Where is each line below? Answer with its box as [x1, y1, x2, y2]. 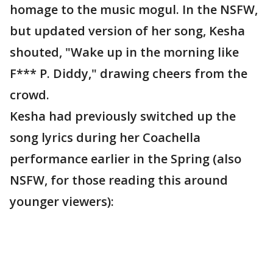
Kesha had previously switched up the [10, 108, 236, 124]
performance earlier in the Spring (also [10, 151, 241, 167]
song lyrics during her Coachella [10, 129, 200, 146]
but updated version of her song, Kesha [10, 23, 245, 39]
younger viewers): [10, 193, 114, 210]
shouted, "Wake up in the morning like [10, 44, 239, 60]
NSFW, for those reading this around [10, 172, 228, 188]
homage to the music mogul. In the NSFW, [10, 1, 258, 18]
